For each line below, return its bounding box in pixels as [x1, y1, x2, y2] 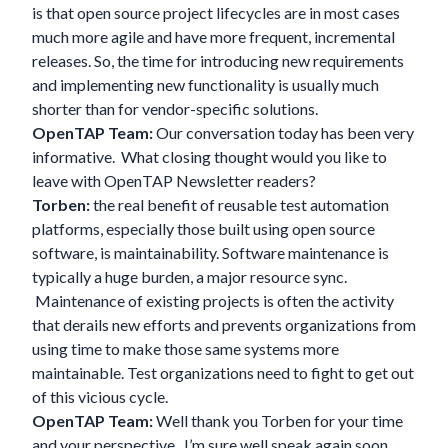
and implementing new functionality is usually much [32, 75, 379, 95]
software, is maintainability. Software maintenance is [32, 243, 389, 263]
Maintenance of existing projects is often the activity [32, 291, 394, 311]
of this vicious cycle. [32, 387, 168, 407]
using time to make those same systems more [32, 339, 339, 359]
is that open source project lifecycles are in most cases [32, 3, 400, 23]
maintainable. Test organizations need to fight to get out [32, 363, 414, 383]
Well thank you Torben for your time [156, 411, 403, 431]
